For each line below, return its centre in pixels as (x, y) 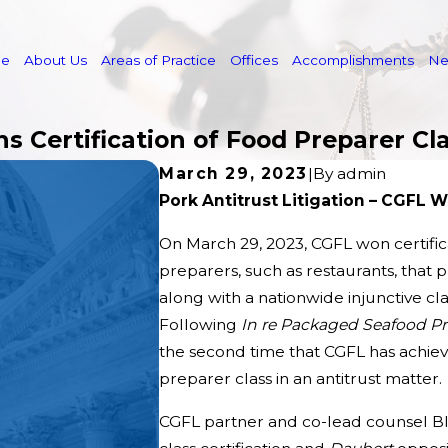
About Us (56, 59)
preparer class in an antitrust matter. (301, 379)
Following (200, 325)
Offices (254, 59)
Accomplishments (353, 59)
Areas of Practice (159, 59)
